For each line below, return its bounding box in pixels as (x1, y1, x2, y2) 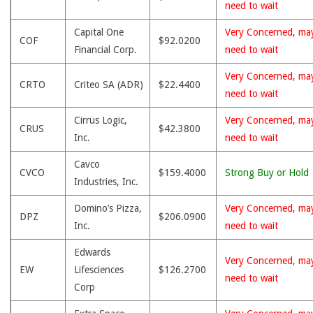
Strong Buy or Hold (225, 167, 309, 178)
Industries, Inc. (74, 176, 138, 187)
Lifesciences (74, 264, 124, 275)
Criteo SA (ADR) (74, 79, 143, 90)
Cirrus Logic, (74, 115, 127, 126)
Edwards (74, 247, 110, 258)
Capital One (74, 27, 124, 38)
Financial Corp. (74, 44, 137, 55)
